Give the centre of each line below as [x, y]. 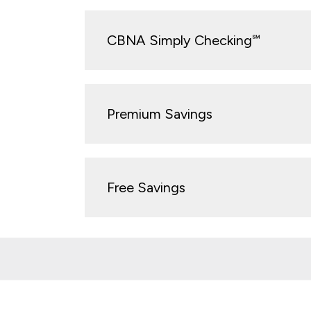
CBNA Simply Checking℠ [184, 40]
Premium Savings [160, 114]
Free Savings [146, 187]
